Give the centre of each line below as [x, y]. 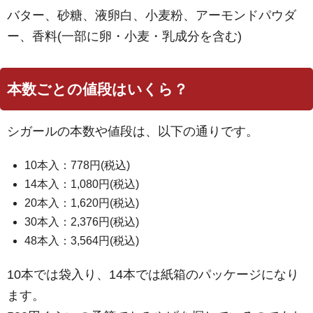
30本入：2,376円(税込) [82, 222]
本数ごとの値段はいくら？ [97, 89]
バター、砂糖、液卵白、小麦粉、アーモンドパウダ [152, 16]
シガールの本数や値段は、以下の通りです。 [133, 132]
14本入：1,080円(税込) [82, 184]
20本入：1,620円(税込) [82, 203]
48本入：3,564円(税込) [82, 241]
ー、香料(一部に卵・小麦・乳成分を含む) [124, 37]
